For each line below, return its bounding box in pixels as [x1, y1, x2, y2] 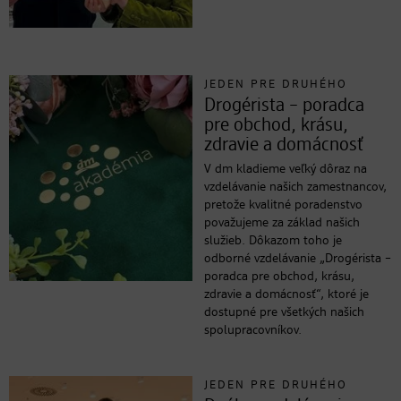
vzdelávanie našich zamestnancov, [204, 181, 388, 193]
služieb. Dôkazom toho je [204, 235, 343, 247]
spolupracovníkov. [204, 324, 303, 337]
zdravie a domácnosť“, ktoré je [204, 288, 370, 301]
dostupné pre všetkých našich [204, 306, 365, 319]
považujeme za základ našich [204, 217, 361, 229]
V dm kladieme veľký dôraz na [204, 163, 368, 175]
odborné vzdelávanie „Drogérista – [204, 252, 392, 265]
